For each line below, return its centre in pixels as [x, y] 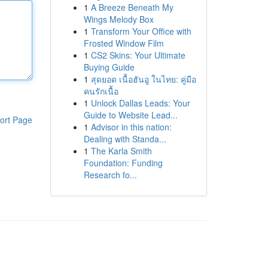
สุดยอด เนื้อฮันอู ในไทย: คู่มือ [143, 79]
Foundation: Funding [123, 163]
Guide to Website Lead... [130, 115]
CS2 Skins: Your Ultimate [138, 55]
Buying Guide [109, 67]
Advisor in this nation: [131, 127]
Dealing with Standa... [125, 139]
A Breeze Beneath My [132, 7]
